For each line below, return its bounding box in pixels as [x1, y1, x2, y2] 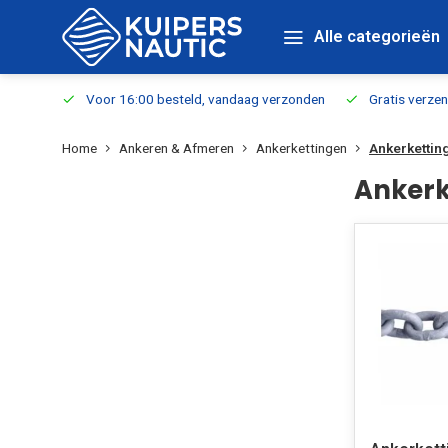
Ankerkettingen [256, 140, 347, 156]
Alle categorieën [314, 27, 440, 46]
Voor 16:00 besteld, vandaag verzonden [86, 91, 325, 107]
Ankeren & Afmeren [119, 140, 234, 156]
